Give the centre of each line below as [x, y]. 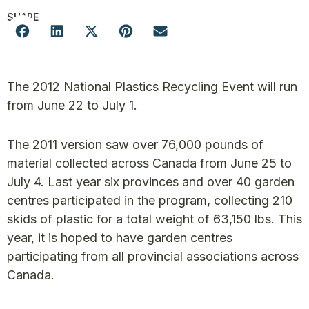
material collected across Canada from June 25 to [149, 163]
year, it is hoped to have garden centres [120, 238]
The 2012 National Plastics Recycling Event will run [152, 87]
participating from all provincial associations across [153, 256]
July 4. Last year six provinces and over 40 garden [151, 182]
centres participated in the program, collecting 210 [150, 200]
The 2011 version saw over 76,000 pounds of [135, 144]
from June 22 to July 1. [72, 105]
